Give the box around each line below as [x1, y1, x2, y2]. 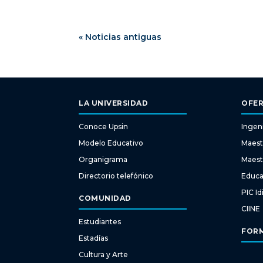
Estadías [79, 234, 109, 243]
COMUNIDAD [79, 194, 131, 203]
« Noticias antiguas [79, 31, 162, 42]
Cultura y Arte [79, 250, 129, 259]
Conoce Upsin [79, 122, 129, 131]
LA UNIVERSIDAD [79, 99, 149, 108]
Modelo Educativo [79, 139, 144, 148]
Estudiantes [79, 217, 122, 227]
